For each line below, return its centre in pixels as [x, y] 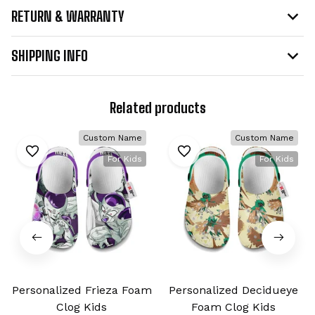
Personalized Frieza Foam [82, 290]
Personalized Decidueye [233, 290]
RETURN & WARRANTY [68, 16]
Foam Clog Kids [233, 307]
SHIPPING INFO [50, 55]
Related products [157, 107]
